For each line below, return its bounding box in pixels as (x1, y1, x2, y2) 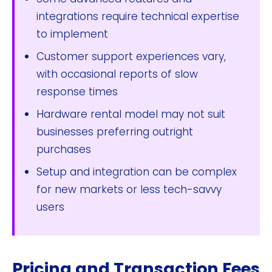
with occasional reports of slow (36, 66, 198, 81)
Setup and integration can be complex (36, 164, 237, 179)
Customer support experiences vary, (36, 49, 226, 64)
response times (36, 84, 118, 99)
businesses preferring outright (36, 124, 193, 139)
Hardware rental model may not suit (36, 106, 225, 121)
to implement (36, 26, 108, 41)
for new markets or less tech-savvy (36, 182, 222, 197)
